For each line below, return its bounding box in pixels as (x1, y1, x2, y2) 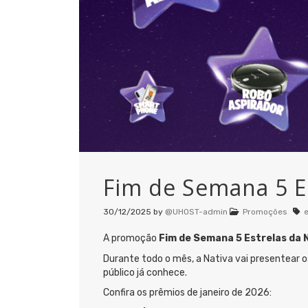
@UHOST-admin (165, 207, 228, 217)
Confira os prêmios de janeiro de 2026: (103, 286, 272, 298)
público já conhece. (103, 266, 187, 278)
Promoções (243, 207, 287, 217)
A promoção (103, 232, 159, 245)
